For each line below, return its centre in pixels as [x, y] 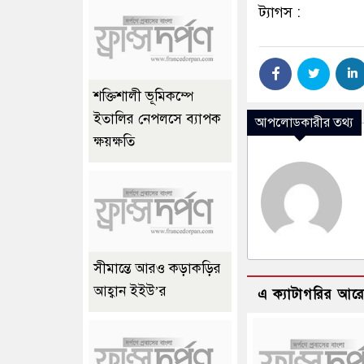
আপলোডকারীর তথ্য [304, 122]
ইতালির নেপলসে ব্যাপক [157, 119]
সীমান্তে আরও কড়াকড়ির [157, 269]
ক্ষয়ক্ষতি [114, 142]
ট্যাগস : [280, 12]
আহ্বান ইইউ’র [130, 292]
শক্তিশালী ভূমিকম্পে [143, 97]
